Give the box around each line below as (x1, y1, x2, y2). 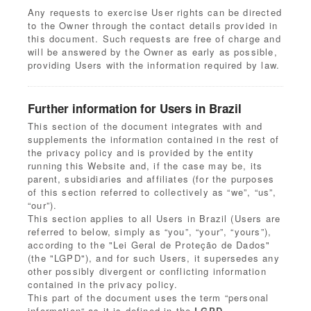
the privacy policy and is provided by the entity (28, 146, 255, 159)
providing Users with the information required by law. (28, 58, 280, 72)
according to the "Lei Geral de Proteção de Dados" (28, 238, 271, 251)
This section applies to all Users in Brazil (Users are (28, 212, 281, 225)
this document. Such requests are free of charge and (28, 32, 281, 45)
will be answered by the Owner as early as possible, (28, 45, 278, 58)
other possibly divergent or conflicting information (28, 264, 267, 278)
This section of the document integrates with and (28, 119, 263, 133)
